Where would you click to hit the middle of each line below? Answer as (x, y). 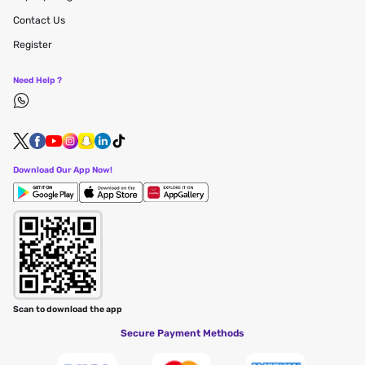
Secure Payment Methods (182, 333)
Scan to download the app (68, 309)
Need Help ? (37, 80)
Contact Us (39, 20)
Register (33, 44)
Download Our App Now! (63, 169)
